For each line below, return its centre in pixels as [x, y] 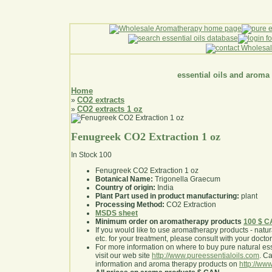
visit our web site [124, 256]
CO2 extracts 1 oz [110, 109]
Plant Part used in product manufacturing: [167, 196]
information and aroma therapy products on [167, 264]
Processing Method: [130, 205]
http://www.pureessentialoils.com [206, 256]
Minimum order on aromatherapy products [168, 222]
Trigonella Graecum [187, 179]
